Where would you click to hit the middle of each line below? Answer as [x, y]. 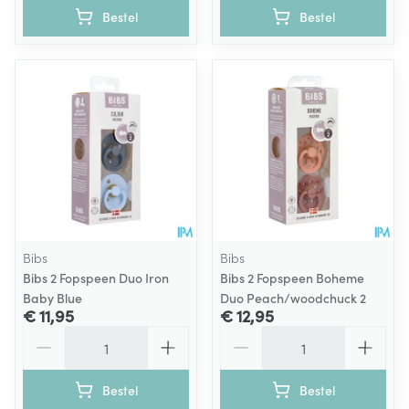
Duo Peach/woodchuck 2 [293, 298]
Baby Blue [52, 298]
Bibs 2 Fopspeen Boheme [292, 278]
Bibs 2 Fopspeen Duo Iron [96, 278]
